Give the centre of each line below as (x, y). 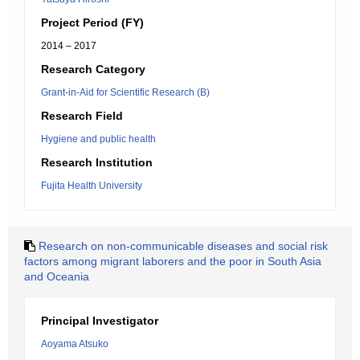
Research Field (82, 116)
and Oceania (57, 276)
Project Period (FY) (92, 22)
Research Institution (97, 162)
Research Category (93, 69)
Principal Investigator (100, 321)
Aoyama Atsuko (75, 344)
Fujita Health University (92, 186)
